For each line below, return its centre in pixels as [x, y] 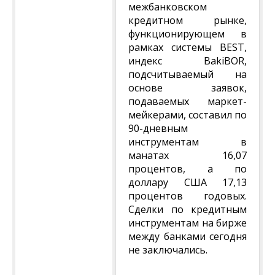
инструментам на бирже [188, 223]
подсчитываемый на [188, 74]
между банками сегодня [188, 236]
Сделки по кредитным [188, 209]
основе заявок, [188, 88]
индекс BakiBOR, [188, 61]
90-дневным [158, 128]
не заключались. [168, 250]
